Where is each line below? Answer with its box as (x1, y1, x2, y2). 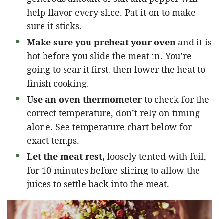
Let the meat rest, (27, 150, 105, 162)
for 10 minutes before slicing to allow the (27, 164, 200, 176)
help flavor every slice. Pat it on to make (27, 6, 196, 18)
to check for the (142, 93, 209, 105)
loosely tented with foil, (105, 150, 206, 162)
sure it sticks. (27, 20, 82, 32)
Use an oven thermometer (27, 93, 142, 105)
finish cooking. (27, 77, 89, 89)
